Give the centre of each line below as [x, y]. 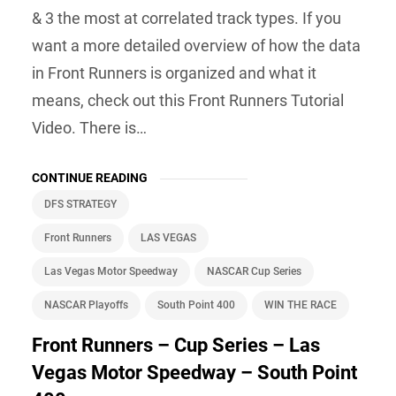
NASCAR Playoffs [86, 305]
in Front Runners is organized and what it [174, 72]
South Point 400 [196, 305]
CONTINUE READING [90, 177]
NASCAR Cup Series [254, 271]
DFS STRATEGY [80, 204]
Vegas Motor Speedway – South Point [194, 372]
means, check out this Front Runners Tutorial [188, 100]
